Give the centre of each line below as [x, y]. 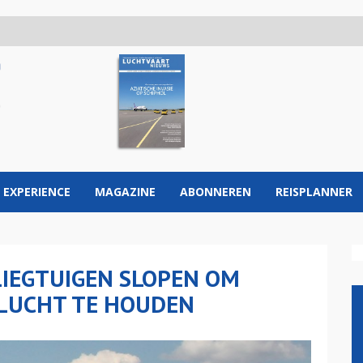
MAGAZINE [125, 192]
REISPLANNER [314, 192]
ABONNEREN [216, 192]
